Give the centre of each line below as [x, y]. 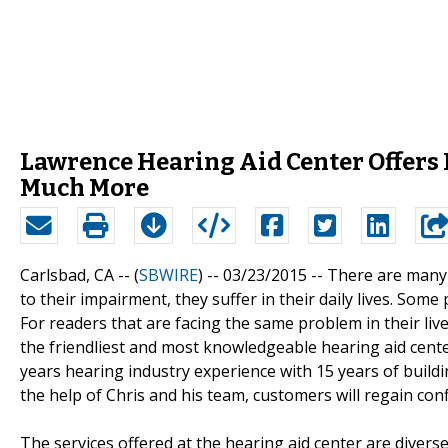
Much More [84, 187]
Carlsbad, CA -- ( [79, 274]
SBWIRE [168, 274]
